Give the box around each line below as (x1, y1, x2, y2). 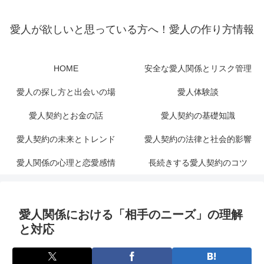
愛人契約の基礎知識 (161, 111, 235, 121)
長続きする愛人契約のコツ (148, 158, 247, 168)
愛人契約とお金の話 (29, 111, 103, 121)
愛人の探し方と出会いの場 (16, 87, 115, 97)
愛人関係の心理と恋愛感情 (16, 158, 115, 168)
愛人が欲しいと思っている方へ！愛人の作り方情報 (10, 24, 254, 36)
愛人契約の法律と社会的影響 (144, 134, 252, 144)
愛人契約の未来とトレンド (16, 134, 115, 144)
